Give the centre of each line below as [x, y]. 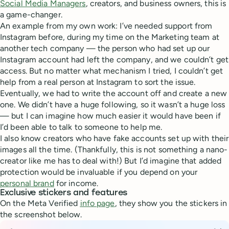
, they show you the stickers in [171, 203]
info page [97, 203]
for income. [77, 183]
